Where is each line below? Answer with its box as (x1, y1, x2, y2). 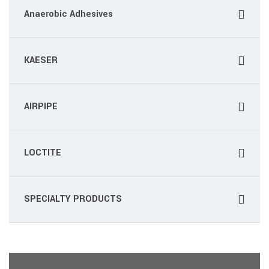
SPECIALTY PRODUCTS (24, 193, 122, 205)
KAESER (24, 54, 58, 67)
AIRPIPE (24, 100, 58, 113)
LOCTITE (24, 147, 61, 159)
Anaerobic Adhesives (24, 8, 113, 20)
